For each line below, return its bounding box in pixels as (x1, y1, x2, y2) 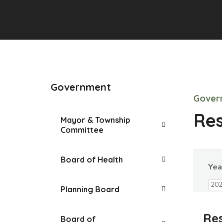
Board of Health (60, 154, 123, 165)
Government (51, 80, 111, 93)
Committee (60, 124, 104, 135)
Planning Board (60, 184, 119, 194)
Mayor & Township (60, 114, 130, 125)
